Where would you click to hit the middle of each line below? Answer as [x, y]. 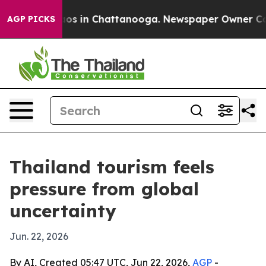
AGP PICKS [31, 19]
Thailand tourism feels [112, 167]
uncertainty [63, 211]
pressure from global [104, 189]
